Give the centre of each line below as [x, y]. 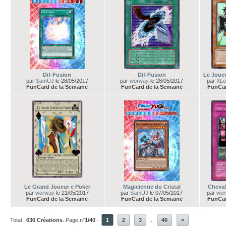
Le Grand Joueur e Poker [57, 187]
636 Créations [44, 220]
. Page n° [74, 220]
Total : [18, 220]
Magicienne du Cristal [152, 187]
